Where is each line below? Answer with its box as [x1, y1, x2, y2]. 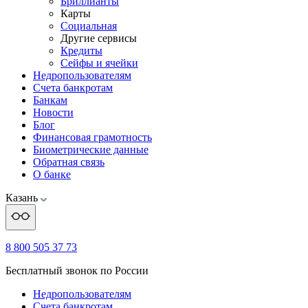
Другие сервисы [60, 32, 137, 44]
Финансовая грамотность [33, 131, 152, 143]
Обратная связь [33, 156, 104, 168]
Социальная [60, 20, 117, 32]
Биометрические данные [33, 144, 148, 155]
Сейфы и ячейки [60, 57, 138, 69]
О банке [33, 168, 71, 180]
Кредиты [60, 45, 102, 56]
